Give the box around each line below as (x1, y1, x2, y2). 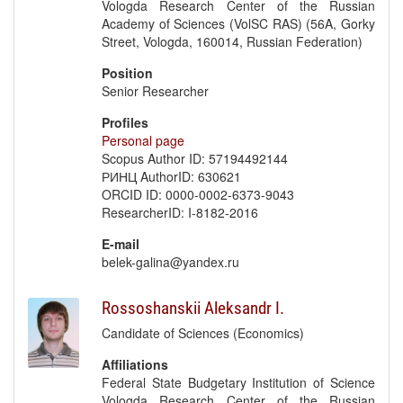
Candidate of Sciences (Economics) (102, 324, 305, 342)
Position (102, 64, 154, 82)
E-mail (102, 235, 140, 253)
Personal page (102, 131, 185, 149)
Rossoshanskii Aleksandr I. (102, 298, 285, 318)
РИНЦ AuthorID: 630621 (102, 167, 242, 185)
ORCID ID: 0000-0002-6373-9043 (102, 185, 295, 203)
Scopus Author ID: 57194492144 (102, 149, 289, 167)
